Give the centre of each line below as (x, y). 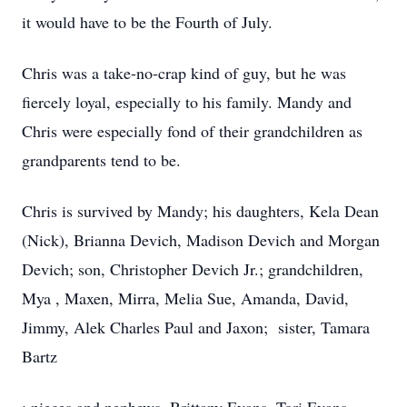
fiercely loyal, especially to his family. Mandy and (187, 102)
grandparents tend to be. (101, 160)
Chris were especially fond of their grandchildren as (192, 131)
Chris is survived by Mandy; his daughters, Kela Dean (200, 211)
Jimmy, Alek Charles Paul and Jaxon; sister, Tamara (196, 327)
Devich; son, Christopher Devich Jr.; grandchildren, (193, 269)
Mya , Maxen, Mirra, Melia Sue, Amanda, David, (185, 298)
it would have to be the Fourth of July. (147, 22)
